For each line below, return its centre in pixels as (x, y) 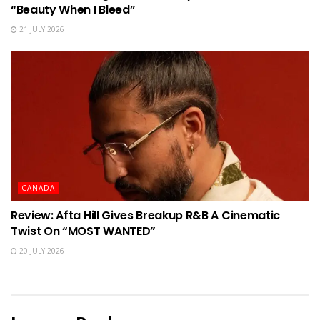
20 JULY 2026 (41, 250)
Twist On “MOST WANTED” (83, 231)
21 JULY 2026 (41, 29)
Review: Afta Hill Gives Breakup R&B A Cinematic (145, 215)
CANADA (38, 187)
